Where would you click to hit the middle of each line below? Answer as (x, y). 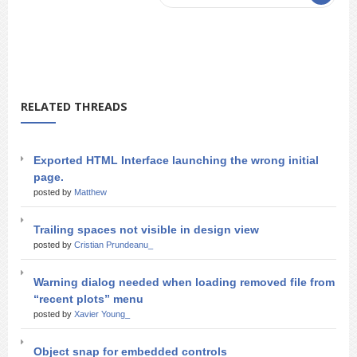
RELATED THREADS (74, 106)
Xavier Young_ (102, 314)
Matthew (90, 192)
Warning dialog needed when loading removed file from (184, 282)
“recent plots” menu (88, 299)
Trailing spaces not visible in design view (146, 229)
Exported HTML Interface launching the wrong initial (176, 160)
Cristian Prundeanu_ (114, 245)
